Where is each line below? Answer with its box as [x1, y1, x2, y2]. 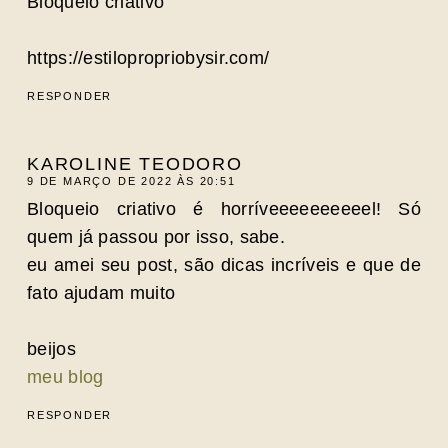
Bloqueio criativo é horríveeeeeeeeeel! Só [27, 199, 421, 219]
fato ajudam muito [27, 283, 176, 303]
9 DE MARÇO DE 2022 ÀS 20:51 [27, 175, 236, 187]
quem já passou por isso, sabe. [27, 227, 286, 247]
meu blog [27, 367, 104, 387]
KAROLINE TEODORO [27, 154, 243, 174]
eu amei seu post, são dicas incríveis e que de [27, 255, 421, 275]
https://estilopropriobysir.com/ [27, 47, 270, 68]
